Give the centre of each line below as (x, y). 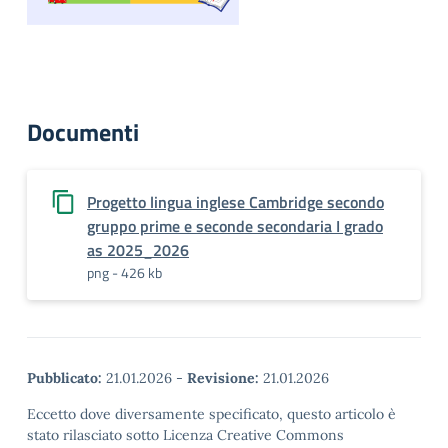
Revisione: (223, 378)
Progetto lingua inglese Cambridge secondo (235, 202)
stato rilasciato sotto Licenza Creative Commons (185, 435)
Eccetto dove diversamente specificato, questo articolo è (211, 414)
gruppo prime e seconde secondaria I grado (235, 226)
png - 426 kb (124, 272)
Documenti (83, 132)
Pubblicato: (64, 378)
